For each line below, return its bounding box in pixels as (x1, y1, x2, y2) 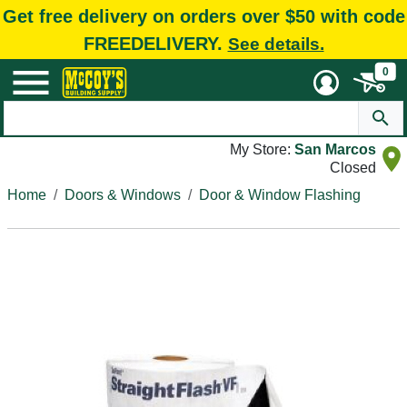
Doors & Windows (65, 187, 181, 203)
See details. (227, 34, 324, 54)
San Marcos (294, 142, 376, 157)
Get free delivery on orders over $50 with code (2, 5, 405, 26)
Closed (330, 160, 376, 175)
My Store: (230, 142, 294, 157)
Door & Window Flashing (199, 187, 361, 203)
